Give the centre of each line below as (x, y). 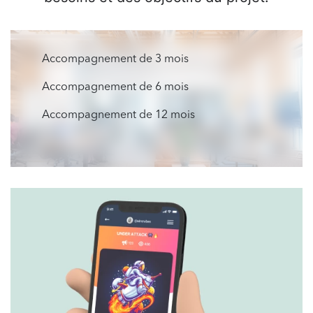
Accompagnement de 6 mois (115, 88)
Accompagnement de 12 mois (118, 116)
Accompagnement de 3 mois (115, 60)
